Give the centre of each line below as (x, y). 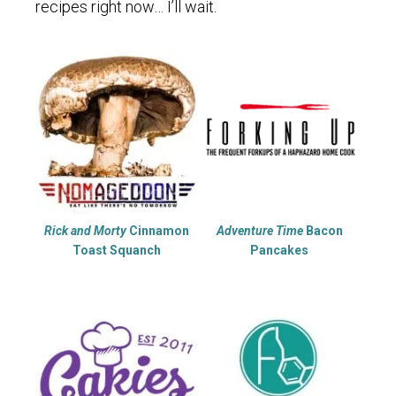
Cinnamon (158, 230)
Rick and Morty (85, 230)
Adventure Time (259, 230)
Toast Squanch (117, 250)
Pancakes (279, 250)
